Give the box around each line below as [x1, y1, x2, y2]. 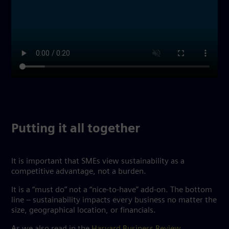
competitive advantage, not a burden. [11, 168, 148, 176]
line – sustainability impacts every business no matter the [11, 196, 217, 204]
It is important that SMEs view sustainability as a [11, 157, 185, 166]
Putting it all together [11, 123, 140, 135]
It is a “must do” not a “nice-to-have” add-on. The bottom [11, 186, 212, 194]
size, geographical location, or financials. [11, 207, 156, 215]
